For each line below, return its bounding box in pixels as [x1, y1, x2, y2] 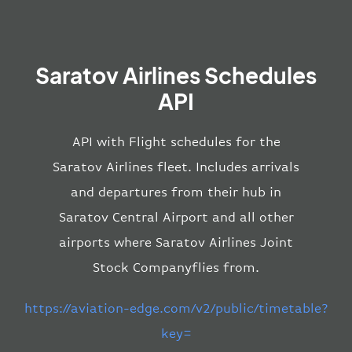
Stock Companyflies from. [93, 260, 259, 276]
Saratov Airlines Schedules [35, 61, 317, 90]
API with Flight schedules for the [71, 134, 280, 150]
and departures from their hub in [71, 185, 281, 200]
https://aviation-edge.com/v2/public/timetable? [24, 301, 328, 317]
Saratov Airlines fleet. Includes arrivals [53, 159, 299, 175]
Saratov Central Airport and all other [58, 210, 294, 225]
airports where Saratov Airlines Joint [59, 235, 293, 251]
